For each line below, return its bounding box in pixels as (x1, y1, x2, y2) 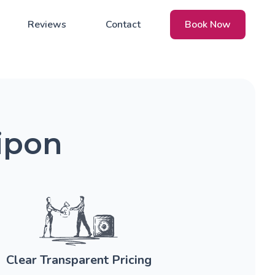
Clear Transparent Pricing (6, 252, 152, 269)
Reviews (28, 18, 66, 31)
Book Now (185, 18, 231, 31)
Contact (106, 18, 141, 31)
